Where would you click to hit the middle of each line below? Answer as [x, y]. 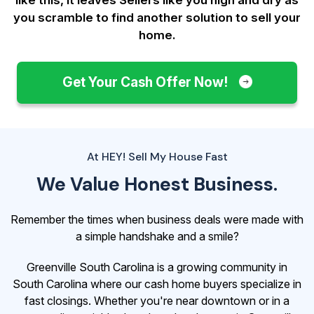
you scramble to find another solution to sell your [157, 17]
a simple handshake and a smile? [157, 236]
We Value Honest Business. [157, 184]
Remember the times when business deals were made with [157, 219]
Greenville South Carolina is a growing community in [157, 267]
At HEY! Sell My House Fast [157, 156]
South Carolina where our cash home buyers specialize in [157, 284]
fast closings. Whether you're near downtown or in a [157, 300]
